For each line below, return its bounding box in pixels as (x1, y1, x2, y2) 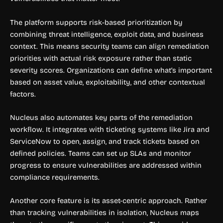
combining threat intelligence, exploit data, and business (10, 29, 204, 39)
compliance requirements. (10, 172, 100, 182)
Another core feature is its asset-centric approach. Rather (10, 196, 207, 206)
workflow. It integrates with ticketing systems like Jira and (10, 124, 210, 134)
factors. (10, 89, 36, 99)
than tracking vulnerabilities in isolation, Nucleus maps (10, 208, 199, 218)
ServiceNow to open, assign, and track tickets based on (10, 136, 200, 146)
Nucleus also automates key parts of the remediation (10, 112, 193, 122)
